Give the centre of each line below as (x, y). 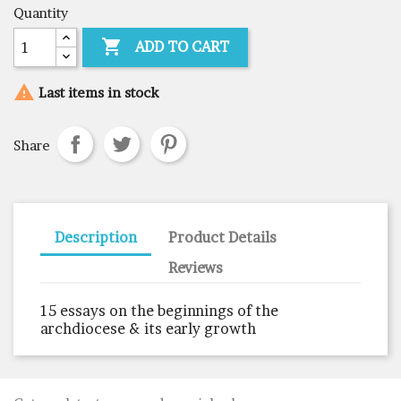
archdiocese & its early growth (148, 328)
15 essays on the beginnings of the (159, 310)
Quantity (41, 13)
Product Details (223, 237)
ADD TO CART (183, 46)
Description (96, 237)
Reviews (196, 267)
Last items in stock (97, 92)
